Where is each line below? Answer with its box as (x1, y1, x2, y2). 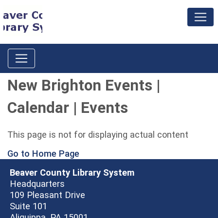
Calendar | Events (7, 99, 128, 117)
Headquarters (10, 179, 65, 189)
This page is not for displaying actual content (7, 129, 188, 140)
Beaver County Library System (10, 167, 134, 178)
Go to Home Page (7, 148, 79, 159)
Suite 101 (10, 201, 47, 211)
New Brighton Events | (7, 76, 160, 94)
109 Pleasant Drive (10, 190, 85, 200)
